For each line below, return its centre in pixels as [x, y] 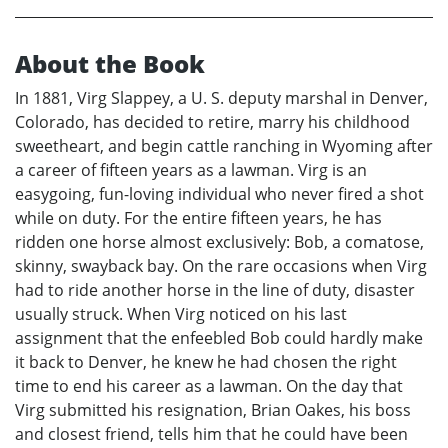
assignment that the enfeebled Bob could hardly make [219, 338]
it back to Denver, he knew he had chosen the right [206, 362]
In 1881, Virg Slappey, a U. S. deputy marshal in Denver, [221, 98]
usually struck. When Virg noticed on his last [181, 314]
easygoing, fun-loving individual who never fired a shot [219, 194]
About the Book [110, 64]
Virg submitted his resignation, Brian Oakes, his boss [213, 410]
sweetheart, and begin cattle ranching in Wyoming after [224, 146]
